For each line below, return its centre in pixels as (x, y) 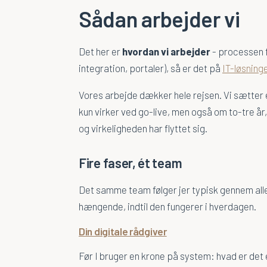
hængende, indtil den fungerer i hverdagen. (167, 207)
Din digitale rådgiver (123, 231)
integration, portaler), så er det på (150, 68)
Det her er (100, 52)
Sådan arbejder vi (159, 19)
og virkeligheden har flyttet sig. (143, 128)
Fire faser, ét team (131, 163)
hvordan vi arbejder (166, 52)
